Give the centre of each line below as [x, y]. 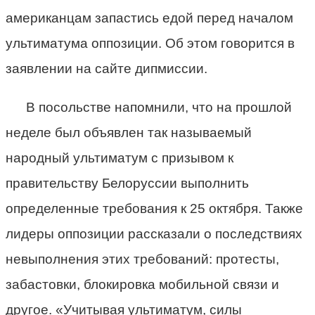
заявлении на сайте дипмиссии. [107, 68]
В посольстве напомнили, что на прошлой [159, 107]
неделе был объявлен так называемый [129, 132]
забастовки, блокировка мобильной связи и [142, 284]
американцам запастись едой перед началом [149, 18]
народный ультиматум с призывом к [120, 157]
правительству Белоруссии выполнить [127, 183]
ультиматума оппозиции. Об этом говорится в [150, 43]
